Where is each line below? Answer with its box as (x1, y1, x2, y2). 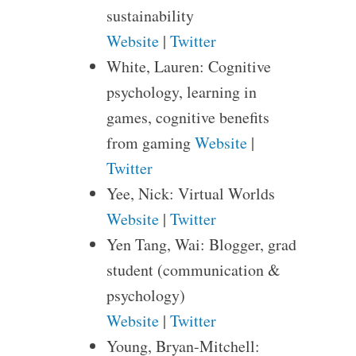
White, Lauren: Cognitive (106, 56, 271, 77)
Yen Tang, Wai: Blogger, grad (106, 234, 296, 255)
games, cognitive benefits (106, 106, 269, 128)
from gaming (106, 132, 195, 153)
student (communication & (106, 259, 281, 281)
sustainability (106, 5, 194, 26)
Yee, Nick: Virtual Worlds (106, 183, 275, 204)
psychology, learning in (106, 81, 257, 103)
